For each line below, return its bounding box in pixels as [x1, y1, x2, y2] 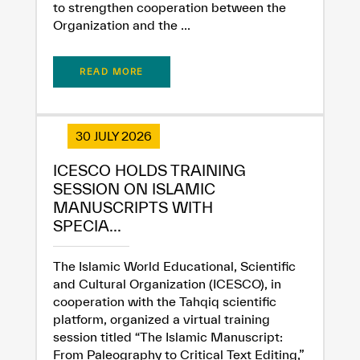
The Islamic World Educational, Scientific [53, 259, 296, 274]
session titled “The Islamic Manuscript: [53, 329, 283, 345]
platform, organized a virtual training [53, 312, 270, 327]
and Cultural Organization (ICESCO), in [53, 276, 281, 292]
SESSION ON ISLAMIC [53, 180, 215, 198]
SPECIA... [53, 217, 121, 235]
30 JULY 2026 [76, 129, 152, 144]
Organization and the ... [53, 18, 190, 33]
